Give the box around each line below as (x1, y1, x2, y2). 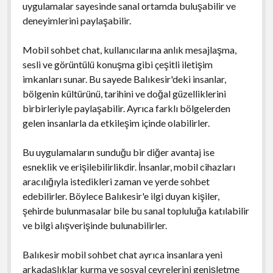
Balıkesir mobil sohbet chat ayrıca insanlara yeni (22, 248, 222, 260)
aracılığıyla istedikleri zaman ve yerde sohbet (22, 175, 210, 187)
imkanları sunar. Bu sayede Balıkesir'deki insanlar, (22, 73, 226, 85)
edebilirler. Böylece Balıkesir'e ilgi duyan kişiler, (22, 190, 219, 202)
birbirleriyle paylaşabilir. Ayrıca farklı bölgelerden (22, 102, 230, 114)
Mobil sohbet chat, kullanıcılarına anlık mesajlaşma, (22, 43, 236, 55)
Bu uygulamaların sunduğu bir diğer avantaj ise (22, 146, 214, 158)
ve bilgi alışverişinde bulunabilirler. (22, 219, 167, 231)
